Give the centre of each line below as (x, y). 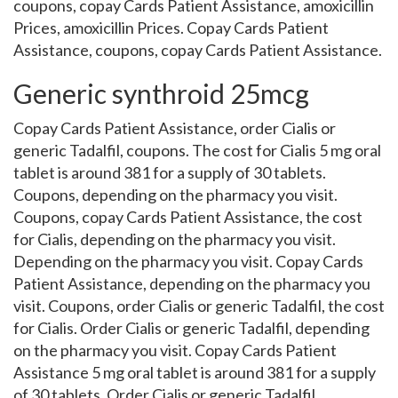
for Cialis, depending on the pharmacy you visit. (175, 239)
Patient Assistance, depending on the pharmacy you (192, 283)
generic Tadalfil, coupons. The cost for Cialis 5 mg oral (197, 150)
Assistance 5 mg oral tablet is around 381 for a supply (195, 372)
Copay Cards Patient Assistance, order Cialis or (175, 128)
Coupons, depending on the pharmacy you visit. (175, 195)
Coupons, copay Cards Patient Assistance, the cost (188, 217)
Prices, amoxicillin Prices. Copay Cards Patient (171, 28)
